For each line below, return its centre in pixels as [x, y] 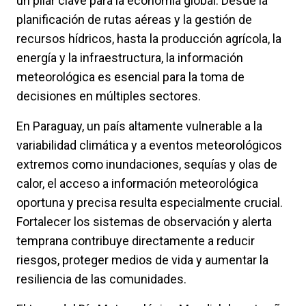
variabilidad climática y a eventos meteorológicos [149, 145]
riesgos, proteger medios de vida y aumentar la [142, 260]
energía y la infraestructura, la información [130, 58]
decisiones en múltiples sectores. [109, 96]
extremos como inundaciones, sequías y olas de [147, 165]
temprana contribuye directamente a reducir [136, 241]
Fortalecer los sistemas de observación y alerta [144, 222]
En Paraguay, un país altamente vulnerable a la [139, 126]
